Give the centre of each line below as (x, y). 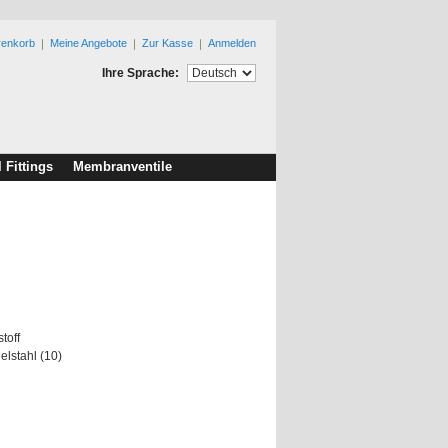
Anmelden (232, 43)
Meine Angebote (88, 43)
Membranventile (122, 166)
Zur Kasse (167, 43)
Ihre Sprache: (140, 72)
